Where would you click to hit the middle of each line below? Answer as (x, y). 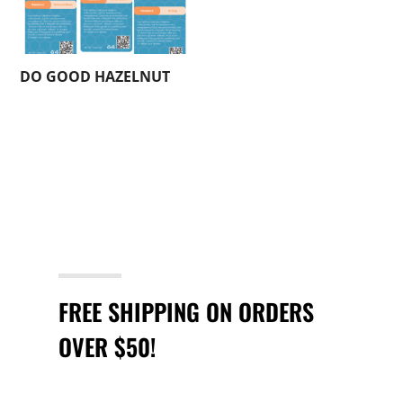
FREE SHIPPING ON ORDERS (186, 311)
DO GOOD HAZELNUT (95, 76)
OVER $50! (107, 346)
